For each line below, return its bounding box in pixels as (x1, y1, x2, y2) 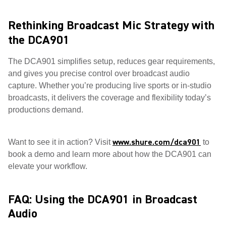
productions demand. (8, 105, 83, 114)
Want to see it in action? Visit (8, 138, 112, 146)
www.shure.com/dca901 (112, 137, 201, 147)
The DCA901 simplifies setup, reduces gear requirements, (8, 57, 215, 66)
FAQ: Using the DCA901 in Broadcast (8, 192, 197, 207)
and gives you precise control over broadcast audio (8, 69, 190, 78)
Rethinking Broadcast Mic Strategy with (8, 18, 214, 33)
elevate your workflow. (8, 162, 87, 171)
